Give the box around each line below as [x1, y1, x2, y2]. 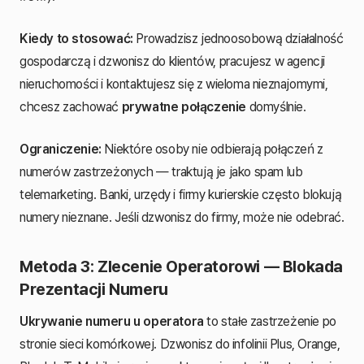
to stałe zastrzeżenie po [203, 313, 336, 329]
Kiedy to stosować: [19, 30, 133, 46]
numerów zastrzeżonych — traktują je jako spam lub [19, 163, 303, 180]
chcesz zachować [19, 98, 122, 115]
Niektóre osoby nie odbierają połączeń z [101, 141, 323, 157]
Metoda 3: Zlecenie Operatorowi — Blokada [19, 256, 344, 276]
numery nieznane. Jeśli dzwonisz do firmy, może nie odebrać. [19, 209, 344, 225]
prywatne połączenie [121, 98, 247, 115]
